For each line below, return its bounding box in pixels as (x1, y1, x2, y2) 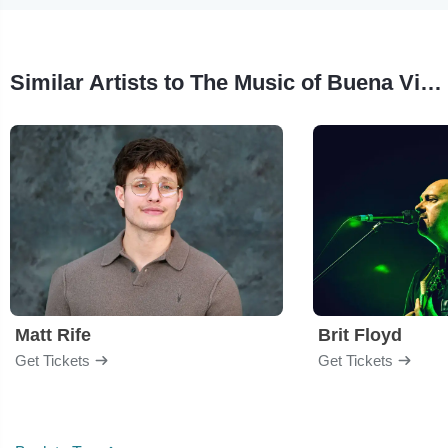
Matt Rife (15, 324, 91, 345)
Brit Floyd (318, 324, 402, 345)
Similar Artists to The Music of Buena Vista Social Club (420, 69, 442, 95)
